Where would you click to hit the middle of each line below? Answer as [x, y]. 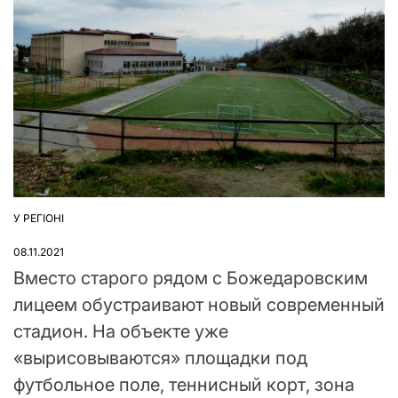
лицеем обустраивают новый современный [199, 304]
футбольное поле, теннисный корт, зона [184, 384]
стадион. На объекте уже [121, 331]
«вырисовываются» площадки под [160, 358]
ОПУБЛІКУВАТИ [54, 224]
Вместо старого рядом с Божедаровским [191, 278]
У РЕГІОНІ [39, 218]
